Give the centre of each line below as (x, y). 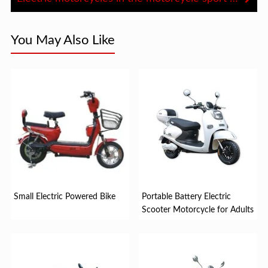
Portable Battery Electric (187, 197)
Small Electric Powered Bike (64, 197)
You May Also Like (63, 40)
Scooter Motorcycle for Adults (198, 210)
